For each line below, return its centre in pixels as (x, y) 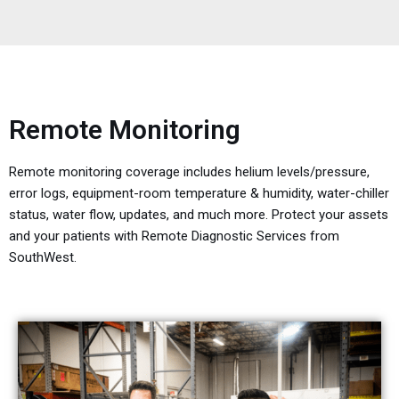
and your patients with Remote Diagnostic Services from (174, 236)
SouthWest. (43, 258)
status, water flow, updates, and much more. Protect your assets (199, 215)
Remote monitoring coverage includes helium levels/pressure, (189, 172)
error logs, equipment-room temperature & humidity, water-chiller (199, 194)
